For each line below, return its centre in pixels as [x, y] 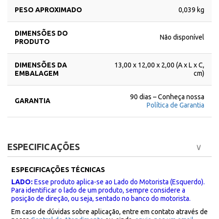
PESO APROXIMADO [48, 10]
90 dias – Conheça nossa [167, 97]
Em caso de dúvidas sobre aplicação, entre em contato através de [109, 212]
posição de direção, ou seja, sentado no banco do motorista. [101, 198]
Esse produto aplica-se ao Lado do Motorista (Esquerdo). [120, 182]
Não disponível [182, 37]
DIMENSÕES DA [41, 65]
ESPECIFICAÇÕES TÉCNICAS [58, 170]
